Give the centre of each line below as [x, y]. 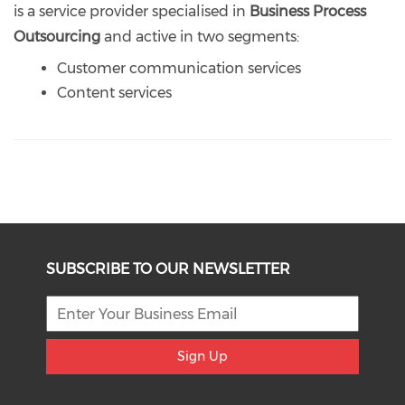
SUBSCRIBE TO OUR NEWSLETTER [169, 269]
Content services [114, 93]
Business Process [308, 11]
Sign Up [202, 356]
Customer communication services [179, 68]
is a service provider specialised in [132, 11]
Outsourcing [57, 37]
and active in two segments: [200, 37]
